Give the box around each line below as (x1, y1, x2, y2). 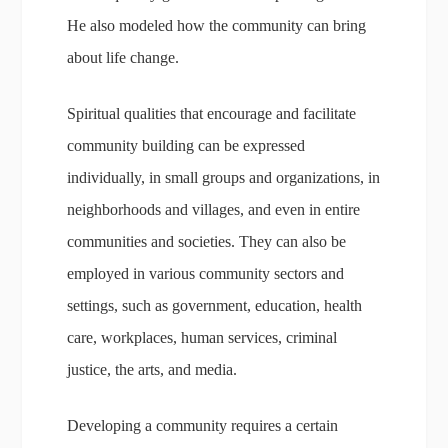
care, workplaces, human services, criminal (67, 329, 338, 346)
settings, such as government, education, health (67, 297, 363, 314)
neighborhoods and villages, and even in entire (67, 201, 361, 218)
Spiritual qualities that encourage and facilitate (67, 105, 357, 122)
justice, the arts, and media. (67, 361, 238, 378)
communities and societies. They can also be (67, 233, 347, 250)
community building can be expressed (67, 137, 306, 154)
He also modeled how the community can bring (67, 17, 367, 34)
